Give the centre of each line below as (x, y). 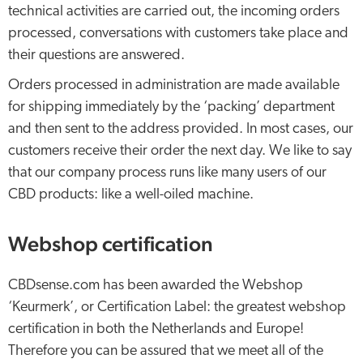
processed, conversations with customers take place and (178, 34)
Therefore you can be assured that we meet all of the (166, 351)
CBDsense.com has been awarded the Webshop (156, 286)
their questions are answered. (96, 56)
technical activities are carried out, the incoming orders (174, 12)
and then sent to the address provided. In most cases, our (181, 129)
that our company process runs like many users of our (167, 173)
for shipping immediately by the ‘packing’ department (171, 107)
